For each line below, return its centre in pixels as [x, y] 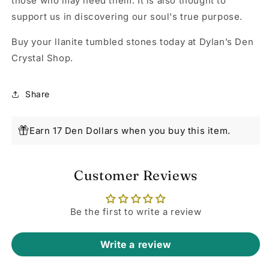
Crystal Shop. [42, 58]
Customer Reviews [136, 175]
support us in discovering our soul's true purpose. [127, 16]
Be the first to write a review [136, 211]
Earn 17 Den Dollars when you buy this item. [130, 130]
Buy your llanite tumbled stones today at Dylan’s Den [133, 41]
